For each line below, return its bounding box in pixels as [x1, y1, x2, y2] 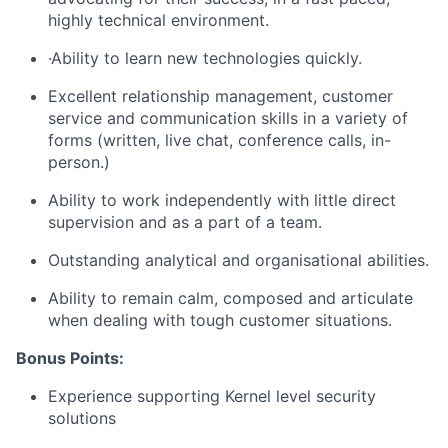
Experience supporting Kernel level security [48, 386, 376, 406]
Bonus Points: [16, 348, 124, 368]
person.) [48, 152, 110, 172]
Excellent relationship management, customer [48, 86, 393, 106]
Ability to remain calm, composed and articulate [48, 288, 413, 308]
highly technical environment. [48, 10, 269, 30]
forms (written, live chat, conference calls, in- [48, 130, 391, 150]
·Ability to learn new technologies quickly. [48, 48, 362, 68]
